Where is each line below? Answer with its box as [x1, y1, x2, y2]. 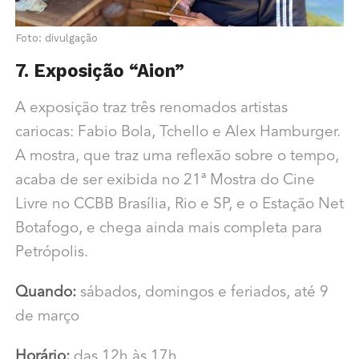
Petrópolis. [14, 244, 88, 260]
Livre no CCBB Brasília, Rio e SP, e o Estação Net [14, 196, 344, 212]
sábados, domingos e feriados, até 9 [75, 284, 329, 301]
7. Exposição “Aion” [14, 59, 184, 81]
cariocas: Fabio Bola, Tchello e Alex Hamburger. [14, 124, 341, 140]
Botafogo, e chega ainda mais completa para [14, 220, 322, 236]
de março [14, 309, 79, 325]
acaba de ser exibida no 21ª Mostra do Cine [14, 172, 315, 188]
